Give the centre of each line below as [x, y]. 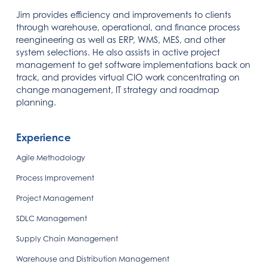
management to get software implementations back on [133, 65]
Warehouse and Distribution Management [93, 259]
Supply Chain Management [67, 239]
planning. [36, 102]
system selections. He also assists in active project [118, 52]
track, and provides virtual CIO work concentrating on [128, 77]
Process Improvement [55, 178]
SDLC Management [52, 218]
